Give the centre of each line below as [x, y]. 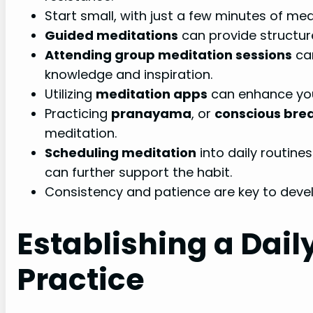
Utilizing [70, 94]
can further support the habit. [138, 172]
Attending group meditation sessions [168, 55]
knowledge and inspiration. [129, 74]
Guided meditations [111, 35]
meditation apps [152, 94]
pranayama [151, 114]
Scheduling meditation [121, 153]
